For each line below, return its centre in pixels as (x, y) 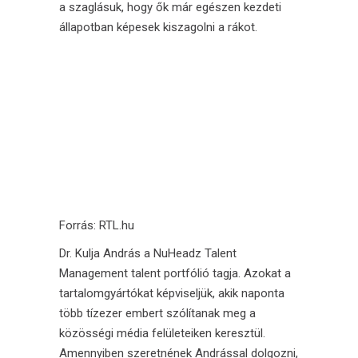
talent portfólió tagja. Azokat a (209, 273)
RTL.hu (117, 225)
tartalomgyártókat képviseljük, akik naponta (172, 293)
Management (93, 273)
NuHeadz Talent (195, 253)
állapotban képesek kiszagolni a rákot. (158, 27)
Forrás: (79, 225)
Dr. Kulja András (100, 253)
